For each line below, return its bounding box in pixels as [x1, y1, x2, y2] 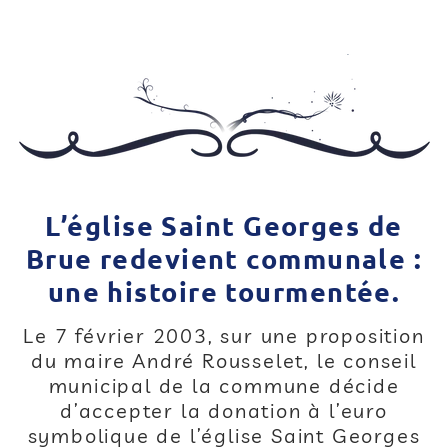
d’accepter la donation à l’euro [60, 398, 388, 423]
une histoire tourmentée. [47, 274, 401, 308]
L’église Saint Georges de [45, 208, 403, 242]
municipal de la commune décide [48, 373, 400, 398]
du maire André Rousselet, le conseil [31, 348, 417, 373]
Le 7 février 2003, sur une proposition [23, 323, 425, 348]
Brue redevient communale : [25, 241, 423, 275]
